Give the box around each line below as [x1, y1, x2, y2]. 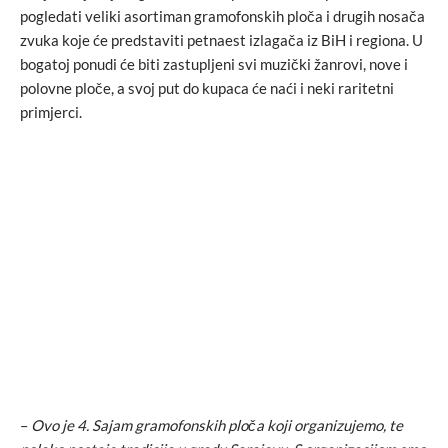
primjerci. [20, 103, 82, 122]
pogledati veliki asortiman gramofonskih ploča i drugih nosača [20, 7, 425, 26]
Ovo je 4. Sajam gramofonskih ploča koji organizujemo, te [31, 415, 403, 434]
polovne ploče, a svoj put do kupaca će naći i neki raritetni [20, 79, 394, 98]
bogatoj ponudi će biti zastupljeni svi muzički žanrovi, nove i [20, 55, 408, 74]
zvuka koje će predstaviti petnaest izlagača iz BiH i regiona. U [20, 31, 423, 50]
